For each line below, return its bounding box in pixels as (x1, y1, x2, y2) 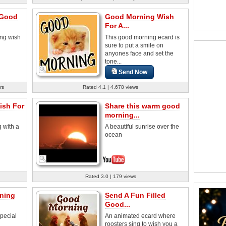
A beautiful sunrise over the (105, 123, 179, 130)
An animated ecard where (105, 212, 176, 219)
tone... (105, 58, 122, 65)
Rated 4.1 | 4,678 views (83, 84, 138, 90)
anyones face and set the (105, 49, 174, 57)
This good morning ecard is (105, 33, 180, 41)
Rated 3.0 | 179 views (85, 173, 136, 179)
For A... (105, 21, 129, 30)
